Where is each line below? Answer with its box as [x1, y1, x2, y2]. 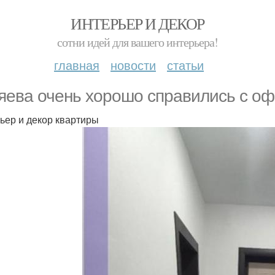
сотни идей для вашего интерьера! [57, 34, 218, 50]
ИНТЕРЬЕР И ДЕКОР [71, 13, 204, 34]
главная [54, 56, 99, 74]
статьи [167, 56, 204, 74]
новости [110, 56, 156, 74]
